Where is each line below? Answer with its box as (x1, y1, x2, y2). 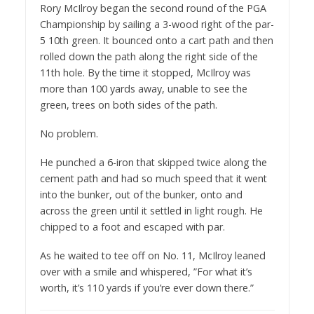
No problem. (39, 127, 98, 141)
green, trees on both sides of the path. (39, 98, 217, 112)
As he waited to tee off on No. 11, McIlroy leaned (39, 248, 266, 262)
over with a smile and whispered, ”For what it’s (39, 264, 252, 278)
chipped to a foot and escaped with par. (39, 219, 225, 233)
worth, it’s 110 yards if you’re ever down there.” (39, 280, 254, 294)
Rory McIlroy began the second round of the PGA (39, 1, 266, 15)
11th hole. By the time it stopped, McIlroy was (39, 66, 251, 80)
